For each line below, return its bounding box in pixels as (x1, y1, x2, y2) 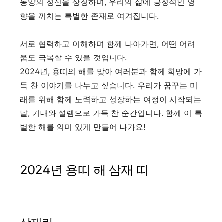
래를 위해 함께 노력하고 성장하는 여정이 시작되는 (20, 94, 201, 104)
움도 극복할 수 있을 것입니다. (20, 52, 127, 62)
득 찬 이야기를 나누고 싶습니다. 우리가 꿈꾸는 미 (20, 80, 198, 90)
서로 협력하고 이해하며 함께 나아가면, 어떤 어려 (20, 38, 195, 49)
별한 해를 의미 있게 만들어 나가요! (20, 121, 145, 132)
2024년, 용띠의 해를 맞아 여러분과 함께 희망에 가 (20, 66, 202, 76)
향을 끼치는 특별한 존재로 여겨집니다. (20, 10, 159, 21)
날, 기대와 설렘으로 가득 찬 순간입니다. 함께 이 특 (20, 108, 202, 118)
